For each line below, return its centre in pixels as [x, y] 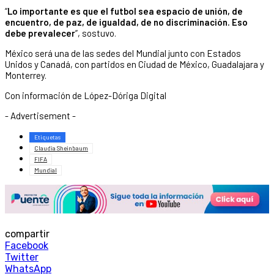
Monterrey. [26, 76]
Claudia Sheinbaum [61, 148]
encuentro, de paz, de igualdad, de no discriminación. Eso [126, 22]
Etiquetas [47, 137]
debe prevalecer [40, 33]
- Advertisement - [40, 116]
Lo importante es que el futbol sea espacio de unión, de [125, 11]
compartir [27, 234]
